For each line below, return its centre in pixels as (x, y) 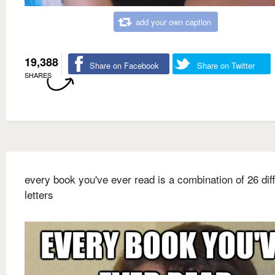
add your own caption (173, 21)
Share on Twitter (226, 65)
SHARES (38, 75)
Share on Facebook (124, 65)
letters (39, 194)
